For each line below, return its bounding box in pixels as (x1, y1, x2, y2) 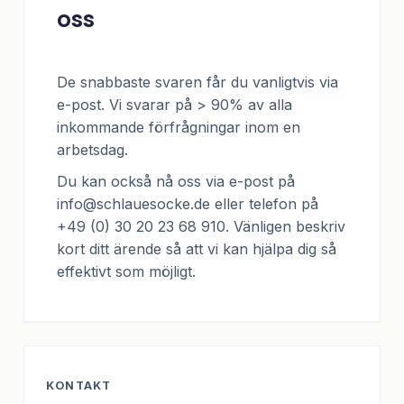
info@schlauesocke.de (57, 195, 210, 214)
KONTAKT (46, 379, 112, 393)
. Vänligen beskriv (225, 217, 345, 236)
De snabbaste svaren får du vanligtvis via (57, 73, 338, 92)
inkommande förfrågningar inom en (57, 118, 300, 137)
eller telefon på (210, 195, 318, 214)
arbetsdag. (57, 141, 128, 160)
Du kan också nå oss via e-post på (57, 172, 295, 191)
